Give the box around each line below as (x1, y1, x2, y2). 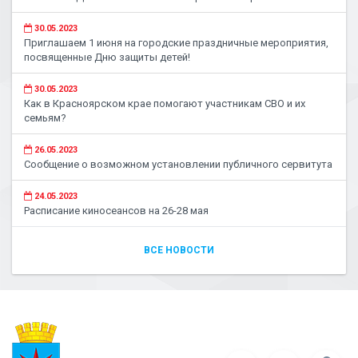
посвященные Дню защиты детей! (24, 51, 190, 63)
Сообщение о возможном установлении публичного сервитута (24, 158, 332, 170)
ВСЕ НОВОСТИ (144, 245, 214, 256)
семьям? (24, 112, 66, 124)
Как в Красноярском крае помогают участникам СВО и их (24, 97, 305, 109)
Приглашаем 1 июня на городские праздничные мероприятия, (24, 37, 328, 49)
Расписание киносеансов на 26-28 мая (24, 205, 209, 217)
